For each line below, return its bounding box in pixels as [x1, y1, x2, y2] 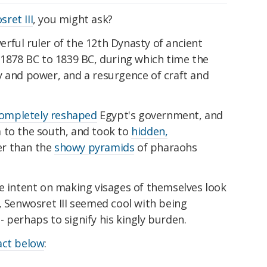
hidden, [131, 124, 168, 139]
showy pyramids [54, 140, 135, 155]
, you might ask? [33, 12, 113, 27]
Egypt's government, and [97, 108, 223, 123]
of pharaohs [134, 140, 197, 155]
